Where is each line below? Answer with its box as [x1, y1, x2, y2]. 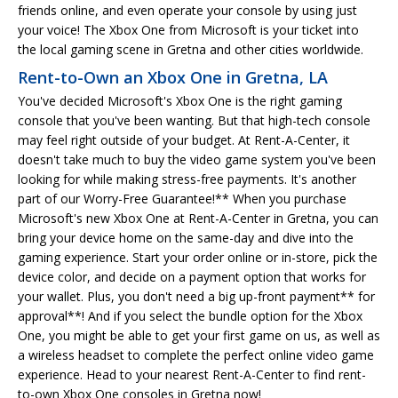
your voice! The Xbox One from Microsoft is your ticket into [18, 20, 359, 38]
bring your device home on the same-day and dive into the [18, 228, 354, 246]
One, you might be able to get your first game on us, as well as [18, 326, 380, 344]
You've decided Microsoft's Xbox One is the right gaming [18, 92, 342, 109]
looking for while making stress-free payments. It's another [18, 170, 356, 187]
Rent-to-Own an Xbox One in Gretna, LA [18, 66, 328, 88]
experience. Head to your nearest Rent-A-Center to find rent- [18, 365, 366, 383]
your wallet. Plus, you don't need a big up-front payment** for [18, 287, 375, 305]
